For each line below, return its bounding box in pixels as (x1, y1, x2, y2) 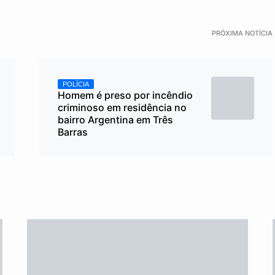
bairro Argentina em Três (58, 114, 173, 126)
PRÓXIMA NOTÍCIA (212, 29, 273, 37)
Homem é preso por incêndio (58, 89, 193, 101)
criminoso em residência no (58, 101, 187, 114)
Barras (58, 126, 88, 138)
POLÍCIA (63, 80, 89, 88)
